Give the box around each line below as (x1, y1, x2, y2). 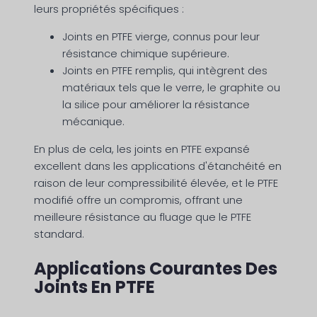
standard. (34, 226, 84, 242)
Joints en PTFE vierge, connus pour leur (62, 29, 260, 45)
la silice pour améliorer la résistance (62, 97, 250, 113)
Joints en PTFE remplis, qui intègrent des (62, 63, 267, 79)
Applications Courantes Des (34, 257, 277, 281)
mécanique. (62, 114, 125, 129)
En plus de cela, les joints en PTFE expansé (34, 142, 250, 157)
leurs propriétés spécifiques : (34, 1, 184, 17)
